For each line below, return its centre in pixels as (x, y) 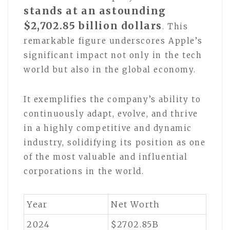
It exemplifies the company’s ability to (112, 100)
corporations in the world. (84, 171)
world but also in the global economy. (110, 70)
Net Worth (136, 205)
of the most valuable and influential (106, 157)
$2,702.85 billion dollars (93, 26)
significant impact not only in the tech (113, 55)
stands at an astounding (95, 11)
